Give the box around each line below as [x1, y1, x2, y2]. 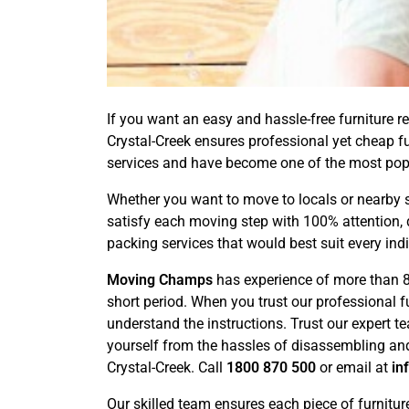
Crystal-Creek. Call [107, 359, 226, 376]
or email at [316, 359, 392, 376]
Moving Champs [107, 271, 213, 288]
